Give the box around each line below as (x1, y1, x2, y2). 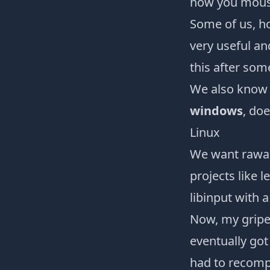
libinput (189, 189, 232, 206)
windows (189, 102, 243, 119)
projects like (189, 168, 260, 184)
